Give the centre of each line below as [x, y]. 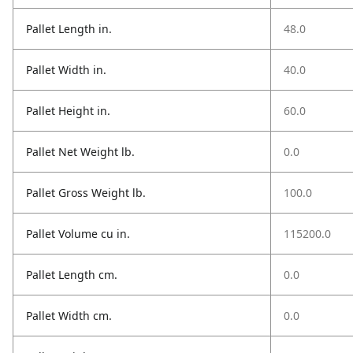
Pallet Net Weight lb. [80, 152]
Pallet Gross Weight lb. [86, 193]
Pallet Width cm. [69, 316]
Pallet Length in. [69, 29]
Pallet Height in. [68, 111]
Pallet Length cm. [72, 275]
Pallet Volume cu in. [78, 234]
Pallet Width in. [66, 70]
